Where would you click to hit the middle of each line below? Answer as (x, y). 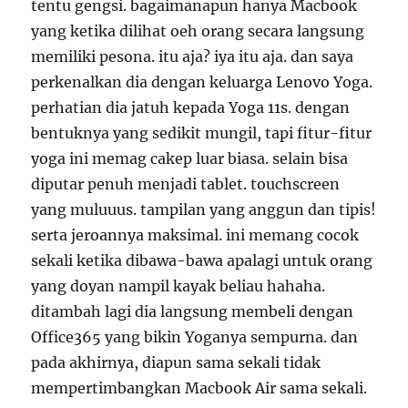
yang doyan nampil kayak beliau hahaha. (178, 286)
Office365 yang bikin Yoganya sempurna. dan (195, 337)
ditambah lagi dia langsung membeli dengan (193, 311)
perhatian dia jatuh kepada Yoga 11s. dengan (191, 107)
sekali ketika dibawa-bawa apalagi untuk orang (202, 260)
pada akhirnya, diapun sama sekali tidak (176, 362)
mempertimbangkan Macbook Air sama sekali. (199, 388)
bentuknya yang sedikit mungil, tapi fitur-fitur (202, 133)
